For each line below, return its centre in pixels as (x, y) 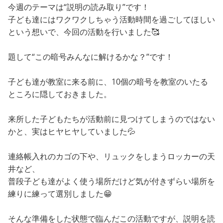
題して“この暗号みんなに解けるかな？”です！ (91, 57)
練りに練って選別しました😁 (60, 194)
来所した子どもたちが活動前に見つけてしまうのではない (111, 119)
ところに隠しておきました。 (60, 94)
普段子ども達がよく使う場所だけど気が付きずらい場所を (111, 181)
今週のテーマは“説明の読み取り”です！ (79, 7)
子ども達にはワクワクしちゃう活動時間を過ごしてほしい (111, 20)
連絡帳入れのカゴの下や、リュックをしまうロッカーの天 (111, 157)
